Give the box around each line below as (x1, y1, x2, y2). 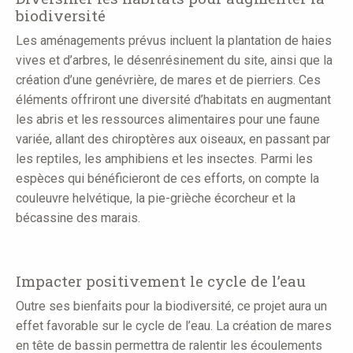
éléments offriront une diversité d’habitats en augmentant (16, 92, 331, 108)
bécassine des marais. (16, 210, 140, 226)
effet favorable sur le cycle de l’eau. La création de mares (16, 318, 332, 334)
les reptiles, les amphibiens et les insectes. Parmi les (16, 151, 313, 167)
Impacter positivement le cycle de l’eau (16, 271, 306, 292)
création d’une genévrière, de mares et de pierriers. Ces (16, 72, 321, 88)
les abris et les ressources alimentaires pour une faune (16, 112, 320, 128)
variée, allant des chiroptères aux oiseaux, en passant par (16, 132, 330, 147)
